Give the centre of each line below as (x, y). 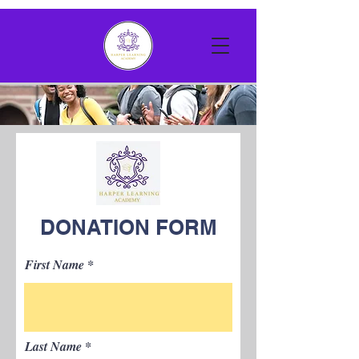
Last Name (53, 346)
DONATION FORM (128, 227)
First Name (54, 264)
